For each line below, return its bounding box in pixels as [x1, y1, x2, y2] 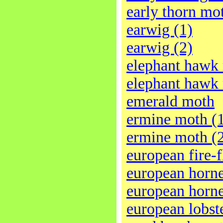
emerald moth [126, 93, 215, 110]
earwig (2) [126, 39, 193, 56]
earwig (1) [126, 21, 193, 38]
